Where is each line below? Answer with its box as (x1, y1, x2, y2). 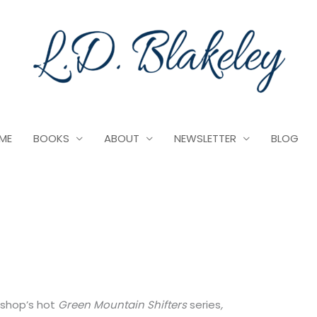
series (190, 297, 221, 313)
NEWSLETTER (174, 131, 236, 146)
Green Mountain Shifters (58, 297, 190, 313)
